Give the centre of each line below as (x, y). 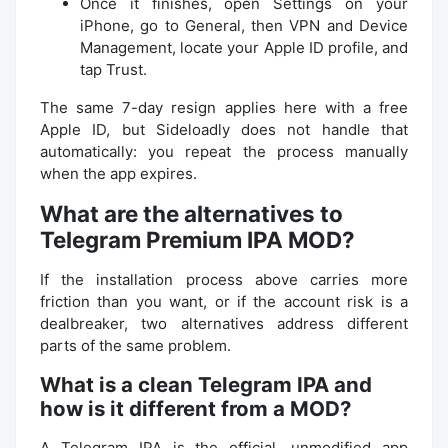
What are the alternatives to (191, 213)
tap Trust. (113, 69)
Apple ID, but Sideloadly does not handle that (224, 129)
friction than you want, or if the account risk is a (224, 301)
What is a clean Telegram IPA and (206, 384)
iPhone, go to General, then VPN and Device (244, 25)
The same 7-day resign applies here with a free (224, 107)
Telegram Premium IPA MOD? (197, 239)
